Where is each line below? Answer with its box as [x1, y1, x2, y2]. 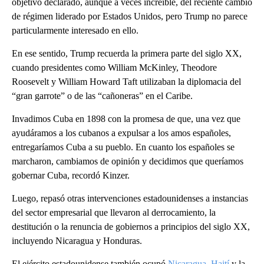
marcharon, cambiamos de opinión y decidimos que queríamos [12, 156, 243, 166]
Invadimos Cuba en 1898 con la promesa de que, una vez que [12, 113, 240, 124]
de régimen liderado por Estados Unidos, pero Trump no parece [12, 11, 247, 21]
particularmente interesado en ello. [12, 25, 138, 35]
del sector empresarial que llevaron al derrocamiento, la [12, 207, 216, 217]
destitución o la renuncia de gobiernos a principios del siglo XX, [12, 221, 250, 232]
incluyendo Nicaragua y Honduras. [12, 235, 142, 246]
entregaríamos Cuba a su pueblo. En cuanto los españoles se [12, 141, 235, 152]
